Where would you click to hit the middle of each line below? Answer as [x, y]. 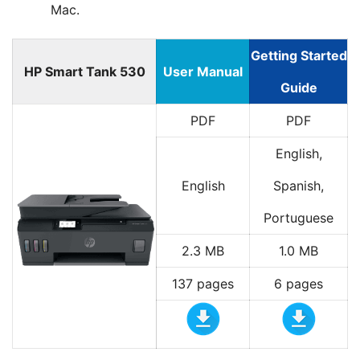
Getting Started [299, 55]
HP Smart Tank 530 [84, 72]
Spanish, [299, 186]
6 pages [299, 284]
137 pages [203, 284]
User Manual [203, 72]
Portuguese [299, 218]
